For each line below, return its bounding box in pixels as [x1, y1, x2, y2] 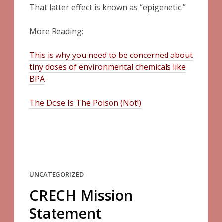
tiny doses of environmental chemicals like [29, 61, 186, 72]
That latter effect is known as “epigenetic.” [29, 2, 186, 13]
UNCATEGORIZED [29, 170, 84, 179]
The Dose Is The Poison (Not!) [29, 97, 141, 108]
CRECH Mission [29, 185, 133, 205]
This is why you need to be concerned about [29, 50, 193, 60]
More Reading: [29, 26, 83, 37]
